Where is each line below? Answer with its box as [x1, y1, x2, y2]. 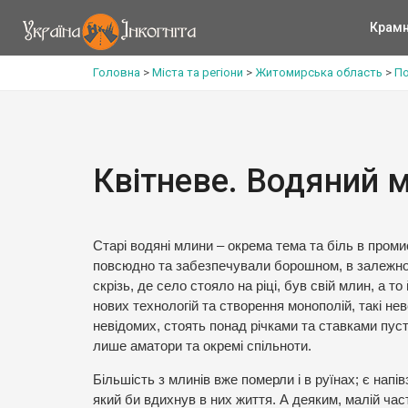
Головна [93, 66, 140, 79]
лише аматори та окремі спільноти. [93, 339, 311, 353]
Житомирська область [255, 66, 382, 79]
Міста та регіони [152, 66, 243, 79]
